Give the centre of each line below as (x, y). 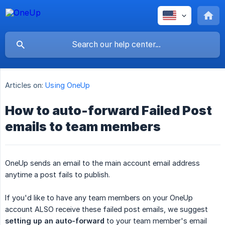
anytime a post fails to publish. (58, 175)
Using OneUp (68, 85)
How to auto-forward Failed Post (108, 111)
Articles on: (24, 85)
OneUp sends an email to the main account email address (102, 163)
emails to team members (83, 127)
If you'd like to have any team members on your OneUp (99, 198)
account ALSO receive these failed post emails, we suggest (106, 209)
